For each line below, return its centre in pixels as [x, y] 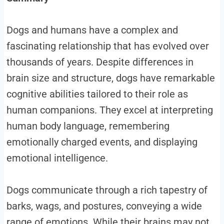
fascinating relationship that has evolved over [107, 46]
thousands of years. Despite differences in [100, 62]
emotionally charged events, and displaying [102, 142]
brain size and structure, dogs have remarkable [110, 78]
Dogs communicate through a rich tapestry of [107, 190]
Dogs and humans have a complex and [92, 30]
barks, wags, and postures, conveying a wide [104, 206]
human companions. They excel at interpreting [109, 110]
